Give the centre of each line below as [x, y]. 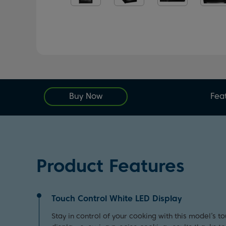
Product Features [110, 165]
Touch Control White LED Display [117, 198]
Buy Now [86, 96]
